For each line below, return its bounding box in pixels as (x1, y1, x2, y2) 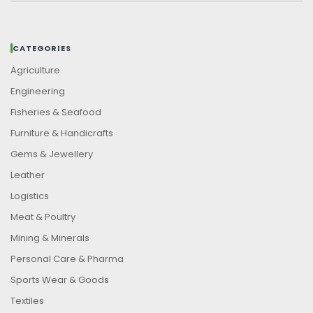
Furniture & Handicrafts (10, 126, 113, 140)
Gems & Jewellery (10, 147, 93, 161)
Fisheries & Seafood (10, 105, 101, 119)
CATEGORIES (13, 42, 71, 54)
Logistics (10, 189, 49, 203)
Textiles (10, 294, 44, 308)
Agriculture (10, 64, 60, 78)
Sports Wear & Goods (10, 273, 109, 287)
